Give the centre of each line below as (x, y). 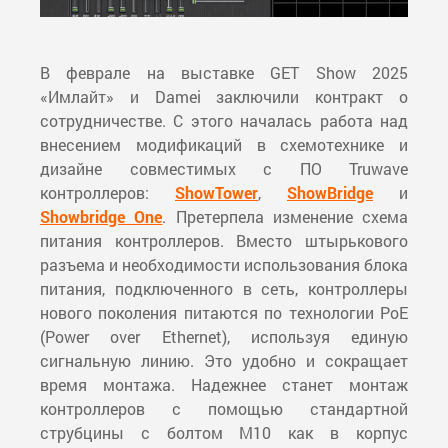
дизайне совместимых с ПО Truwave (224, 169)
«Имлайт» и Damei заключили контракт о (224, 97)
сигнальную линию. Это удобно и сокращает (224, 361)
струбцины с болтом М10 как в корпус (224, 433)
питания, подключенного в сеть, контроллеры (224, 289)
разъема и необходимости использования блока (224, 265)
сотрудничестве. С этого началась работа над (224, 121)
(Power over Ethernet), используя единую (224, 337)
